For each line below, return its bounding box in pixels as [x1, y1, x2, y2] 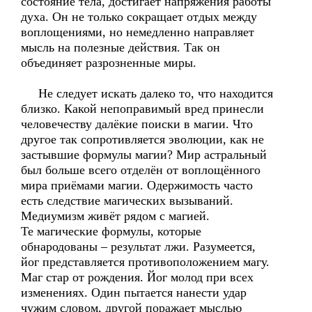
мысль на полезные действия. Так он [21, 40, 220, 54]
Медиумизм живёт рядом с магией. [21, 209, 210, 223]
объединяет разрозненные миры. [21, 56, 196, 70]
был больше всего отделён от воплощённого [21, 163, 260, 177]
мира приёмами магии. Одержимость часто [21, 178, 253, 192]
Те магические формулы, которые [21, 224, 201, 238]
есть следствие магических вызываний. [21, 194, 233, 208]
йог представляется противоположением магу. [21, 255, 270, 269]
